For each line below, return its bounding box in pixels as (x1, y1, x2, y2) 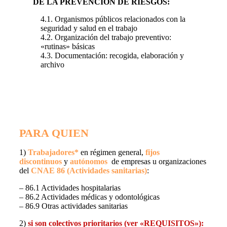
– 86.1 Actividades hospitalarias (19, 183, 121, 192)
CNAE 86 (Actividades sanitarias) (31, 166, 147, 175)
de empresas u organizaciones (109, 157, 206, 166)
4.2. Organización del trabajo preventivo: (40, 33, 171, 42)
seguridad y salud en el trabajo (40, 24, 137, 33)
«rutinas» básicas (40, 42, 95, 51)
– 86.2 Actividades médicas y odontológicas (19, 192, 160, 201)
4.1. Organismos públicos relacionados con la (40, 15, 185, 24)
